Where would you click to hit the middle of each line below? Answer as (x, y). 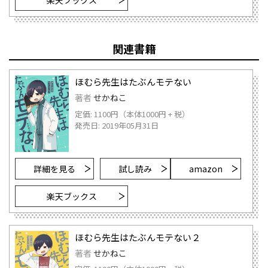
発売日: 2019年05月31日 (117, 125)
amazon (206, 168)
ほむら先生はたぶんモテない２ (138, 237)
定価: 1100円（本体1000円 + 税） (132, 114)
